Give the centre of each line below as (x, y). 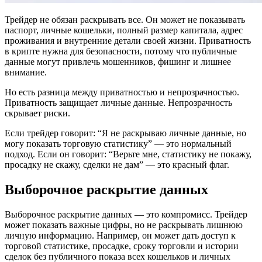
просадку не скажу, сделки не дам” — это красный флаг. (117, 165)
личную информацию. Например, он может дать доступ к (120, 236)
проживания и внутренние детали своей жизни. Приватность (128, 41)
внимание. (26, 73)
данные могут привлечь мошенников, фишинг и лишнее (118, 62)
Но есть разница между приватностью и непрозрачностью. (122, 92)
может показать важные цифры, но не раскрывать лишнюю (124, 225)
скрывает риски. (37, 113)
